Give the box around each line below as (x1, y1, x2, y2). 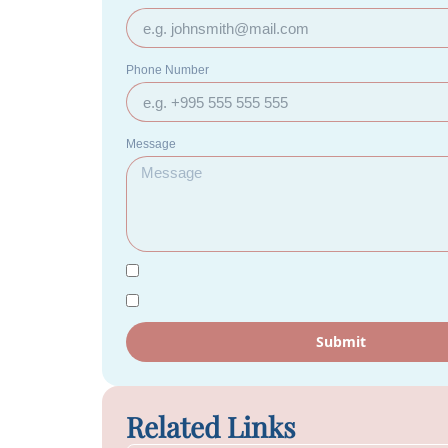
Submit (316, 332, 367, 351)
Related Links (126, 408, 296, 445)
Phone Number (126, 63, 209, 77)
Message (126, 137, 176, 151)
